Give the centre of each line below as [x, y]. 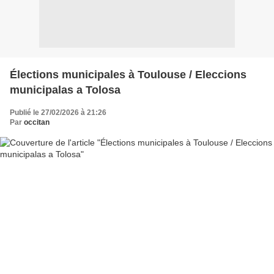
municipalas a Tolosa [65, 90]
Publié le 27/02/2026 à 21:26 [58, 112]
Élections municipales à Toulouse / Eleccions [128, 74]
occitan [37, 122]
